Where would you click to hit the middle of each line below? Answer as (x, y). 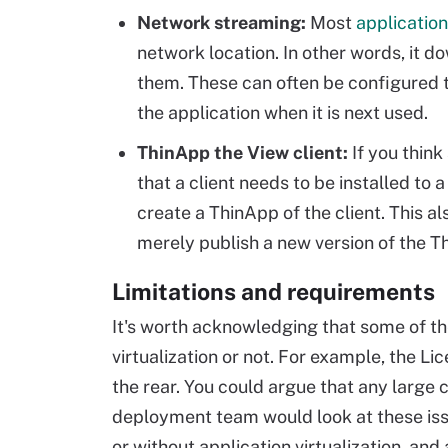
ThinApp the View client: (242, 152)
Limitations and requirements (273, 291)
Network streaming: (221, 22)
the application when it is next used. (282, 112)
